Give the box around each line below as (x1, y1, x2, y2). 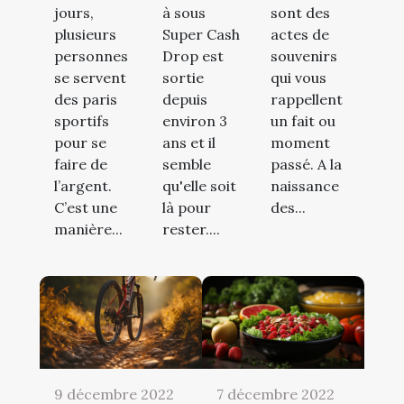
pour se (54, 133, 106, 152)
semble (162, 155, 211, 174)
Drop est (162, 47, 224, 66)
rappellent (271, 90, 343, 109)
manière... (54, 220, 123, 239)
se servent (54, 69, 126, 87)
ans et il (162, 133, 216, 152)
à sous (162, 4, 206, 23)
